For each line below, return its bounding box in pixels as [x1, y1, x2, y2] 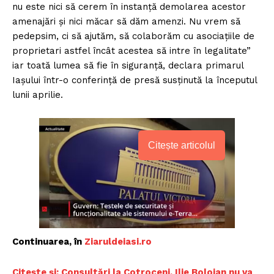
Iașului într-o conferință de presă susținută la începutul [12, 75, 257, 86]
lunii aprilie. [12, 89, 63, 101]
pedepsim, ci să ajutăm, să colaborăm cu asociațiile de [12, 31, 254, 42]
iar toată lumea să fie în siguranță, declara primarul [12, 60, 243, 72]
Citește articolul [148, 140, 215, 151]
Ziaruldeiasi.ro [84, 236, 152, 248]
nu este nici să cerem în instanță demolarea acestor [12, 1, 246, 13]
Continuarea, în [12, 236, 84, 248]
